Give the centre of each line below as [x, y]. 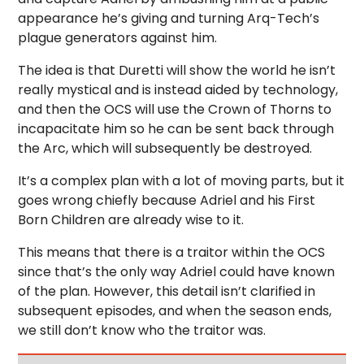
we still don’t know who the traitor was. [142, 330]
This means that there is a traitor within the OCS [172, 252]
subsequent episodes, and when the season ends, [175, 311]
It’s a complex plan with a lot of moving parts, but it [182, 181]
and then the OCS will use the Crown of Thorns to [175, 109]
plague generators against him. [118, 38]
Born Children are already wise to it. [131, 220]
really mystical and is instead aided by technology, [178, 90]
